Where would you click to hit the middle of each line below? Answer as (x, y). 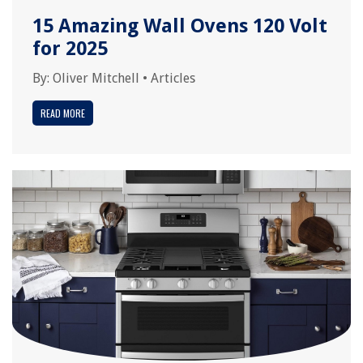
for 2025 (70, 49)
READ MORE (63, 113)
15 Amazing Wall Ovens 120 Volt (180, 26)
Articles (173, 78)
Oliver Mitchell (96, 78)
